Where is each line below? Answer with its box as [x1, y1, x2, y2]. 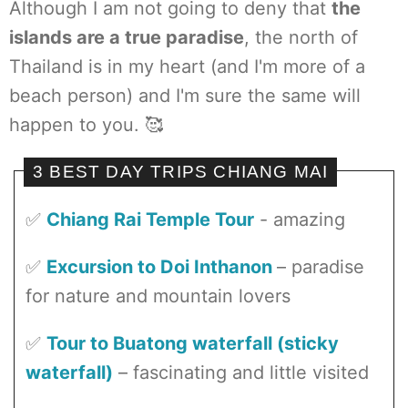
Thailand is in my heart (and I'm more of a [9, 56, 365, 77]
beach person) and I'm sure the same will [9, 85, 361, 107]
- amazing [254, 209, 345, 230]
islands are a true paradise [9, 26, 244, 48]
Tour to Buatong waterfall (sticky [46, 332, 339, 354]
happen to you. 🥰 [9, 114, 163, 136]
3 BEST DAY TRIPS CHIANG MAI [33, 162, 329, 181]
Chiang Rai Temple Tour [46, 209, 254, 230]
